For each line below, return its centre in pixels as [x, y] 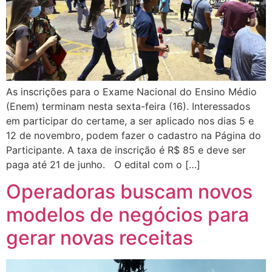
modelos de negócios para [127, 215]
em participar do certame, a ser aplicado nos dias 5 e [130, 121]
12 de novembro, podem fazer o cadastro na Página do [134, 135]
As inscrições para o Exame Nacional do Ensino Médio [131, 91]
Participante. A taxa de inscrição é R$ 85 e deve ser [126, 150]
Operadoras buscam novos [129, 192]
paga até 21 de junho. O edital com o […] [103, 164]
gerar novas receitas [100, 238]
